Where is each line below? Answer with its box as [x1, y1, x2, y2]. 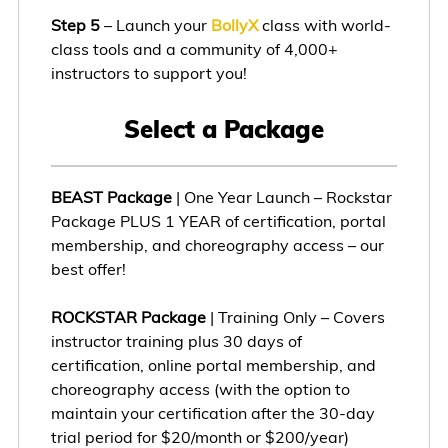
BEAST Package [50, 186, 176, 207]
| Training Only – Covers [205, 306, 385, 327]
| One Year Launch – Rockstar [175, 186, 392, 207]
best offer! [50, 258, 126, 279]
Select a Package [124, 114, 324, 145]
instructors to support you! [50, 63, 247, 84]
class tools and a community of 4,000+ [50, 39, 338, 60]
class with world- [257, 15, 391, 36]
